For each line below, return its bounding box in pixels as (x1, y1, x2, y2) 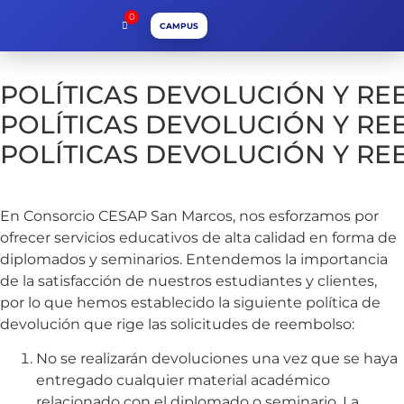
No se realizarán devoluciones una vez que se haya (36, 350, 398, 368)
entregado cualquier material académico (36, 372, 330, 390)
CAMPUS (160, 21, 198, 31)
